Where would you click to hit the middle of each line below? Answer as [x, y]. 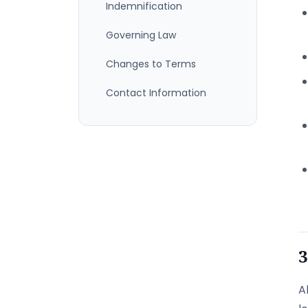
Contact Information [156, 93]
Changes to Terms [151, 64]
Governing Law [141, 35]
